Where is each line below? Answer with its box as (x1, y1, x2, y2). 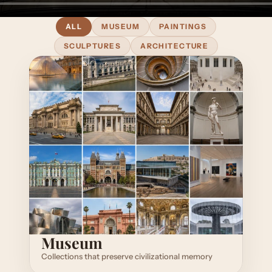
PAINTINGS (159, 22, 206, 31)
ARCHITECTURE (140, 41, 209, 50)
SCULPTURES (63, 41, 121, 50)
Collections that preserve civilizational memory (41, 251, 212, 261)
